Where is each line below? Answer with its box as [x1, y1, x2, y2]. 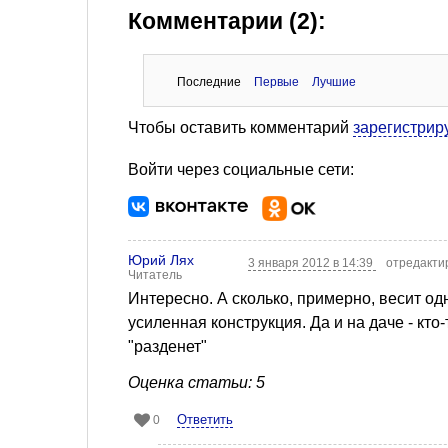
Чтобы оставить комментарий [128, 118, 353, 136]
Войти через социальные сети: [128, 160, 354, 178]
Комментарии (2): [128, 8, 326, 34]
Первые [253, 74, 299, 89]
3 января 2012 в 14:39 [248, 255, 377, 270]
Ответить [177, 411, 233, 427]
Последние [176, 74, 241, 89]
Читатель [128, 267, 182, 282]
